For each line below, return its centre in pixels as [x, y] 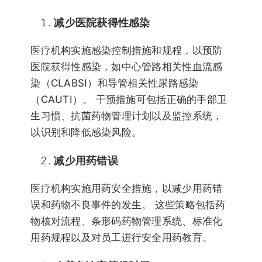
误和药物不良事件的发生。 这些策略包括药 [128, 204]
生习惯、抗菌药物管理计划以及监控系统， [127, 116]
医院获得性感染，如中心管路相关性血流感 [127, 66]
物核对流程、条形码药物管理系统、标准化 [127, 221]
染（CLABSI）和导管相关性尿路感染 [115, 83]
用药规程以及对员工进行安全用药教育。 [122, 237]
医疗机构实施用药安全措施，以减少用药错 [127, 188]
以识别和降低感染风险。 [86, 132]
